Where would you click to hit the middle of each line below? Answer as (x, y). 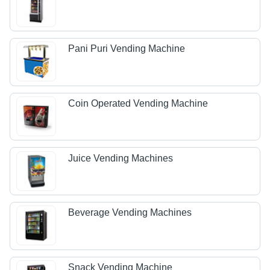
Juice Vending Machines (121, 158)
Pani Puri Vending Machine (127, 49)
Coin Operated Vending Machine (138, 104)
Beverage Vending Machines (130, 213)
